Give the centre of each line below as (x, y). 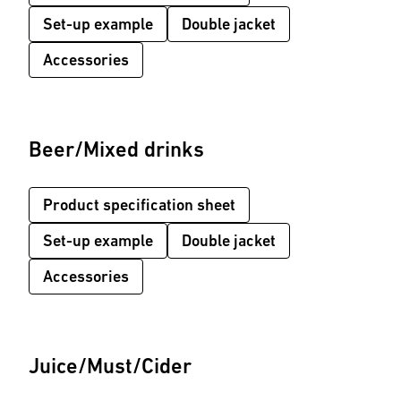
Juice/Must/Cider (110, 366)
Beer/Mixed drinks (116, 149)
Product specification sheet (139, 205)
